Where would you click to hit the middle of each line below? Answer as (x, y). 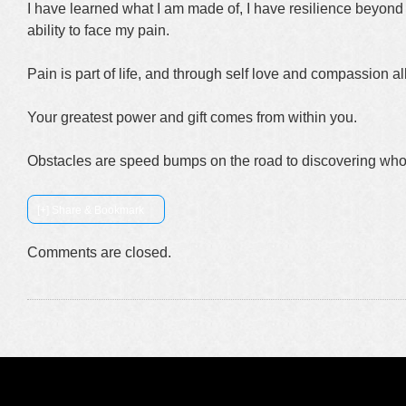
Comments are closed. (99, 252)
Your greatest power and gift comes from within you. (192, 117)
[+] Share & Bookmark (91, 210)
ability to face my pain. (98, 30)
